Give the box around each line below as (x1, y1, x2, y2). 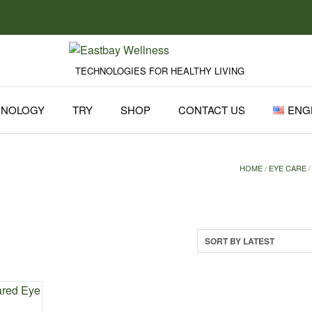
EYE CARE (269, 162, 307, 173)
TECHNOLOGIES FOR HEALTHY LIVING (75, 64, 244, 77)
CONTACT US (178, 102, 246, 117)
